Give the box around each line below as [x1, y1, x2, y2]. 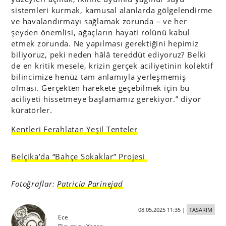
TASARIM [189, 205, 212, 213]
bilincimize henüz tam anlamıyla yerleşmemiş [11, 71, 186, 82]
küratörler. [11, 104, 52, 115]
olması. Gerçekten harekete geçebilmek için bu [11, 82, 190, 93]
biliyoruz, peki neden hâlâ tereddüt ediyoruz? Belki [11, 49, 206, 60]
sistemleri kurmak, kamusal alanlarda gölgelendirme [11, 5, 213, 15]
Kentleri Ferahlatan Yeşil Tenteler [11, 124, 138, 134]
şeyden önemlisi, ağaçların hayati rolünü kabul [11, 27, 190, 37]
